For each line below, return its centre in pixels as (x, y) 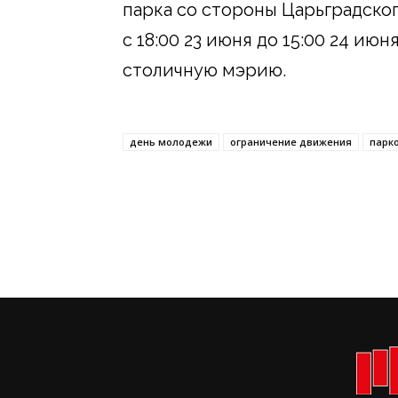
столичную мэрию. (204, 70)
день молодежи (171, 141)
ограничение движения (291, 141)
